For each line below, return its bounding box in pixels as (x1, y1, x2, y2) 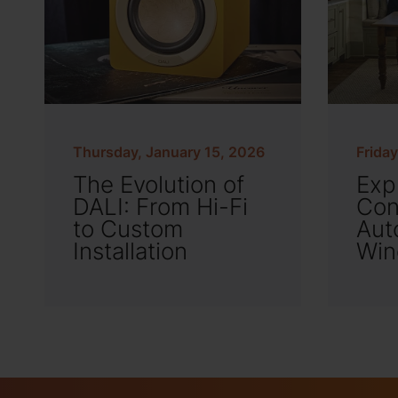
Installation (73, 235, 187, 267)
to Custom (73, 212, 183, 245)
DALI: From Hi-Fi (73, 190, 248, 223)
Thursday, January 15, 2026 (73, 141, 265, 163)
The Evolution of (73, 168, 244, 201)
